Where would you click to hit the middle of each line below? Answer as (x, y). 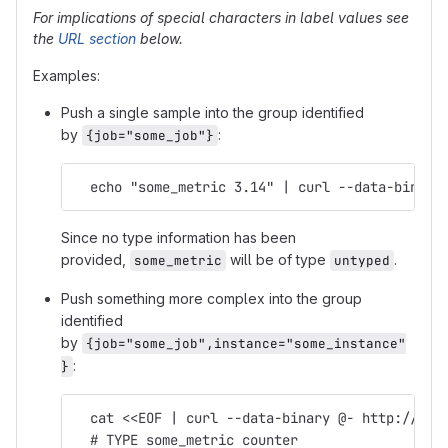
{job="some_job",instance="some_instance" (246, 343)
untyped (362, 260)
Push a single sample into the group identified (212, 112)
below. (159, 38)
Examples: (66, 75)
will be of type (278, 259)
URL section (97, 38)
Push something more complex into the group (211, 298)
